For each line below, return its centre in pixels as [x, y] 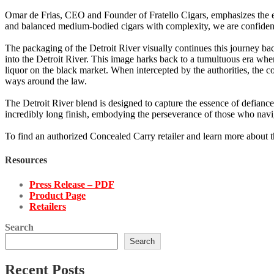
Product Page [57, 195]
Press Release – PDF [72, 184]
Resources [26, 160]
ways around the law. [46, 81]
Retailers [48, 206]
